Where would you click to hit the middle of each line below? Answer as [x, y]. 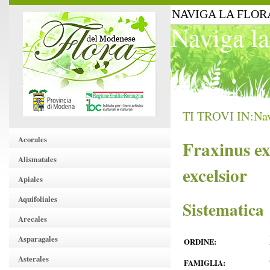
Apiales [30, 179]
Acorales [33, 139]
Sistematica [223, 209]
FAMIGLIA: [205, 263]
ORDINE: [200, 242]
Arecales [33, 219]
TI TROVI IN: [218, 116]
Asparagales [38, 239]
